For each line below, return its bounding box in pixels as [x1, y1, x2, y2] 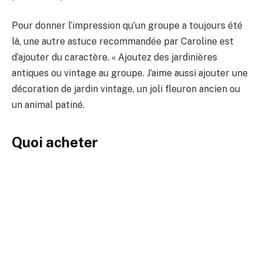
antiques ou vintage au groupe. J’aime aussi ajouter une [12, 68, 248, 79]
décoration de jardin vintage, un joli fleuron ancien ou [12, 83, 240, 95]
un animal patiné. [12, 99, 85, 111]
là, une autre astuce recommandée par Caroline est [12, 36, 234, 48]
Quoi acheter [12, 133, 98, 150]
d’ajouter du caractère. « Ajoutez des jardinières [12, 52, 217, 63]
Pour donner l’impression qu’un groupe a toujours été [12, 20, 242, 32]
